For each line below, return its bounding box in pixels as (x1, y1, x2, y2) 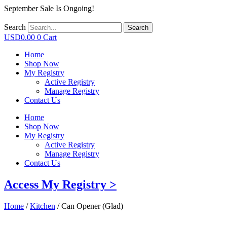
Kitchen (30, 201, 55, 210)
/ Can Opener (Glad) (55, 201, 123, 210)
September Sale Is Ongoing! (4, 4, 94, 13)
